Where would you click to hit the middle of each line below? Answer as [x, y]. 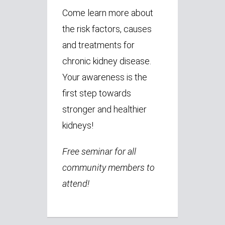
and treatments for [98, 45]
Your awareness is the [105, 77]
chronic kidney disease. [107, 61]
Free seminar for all [99, 152]
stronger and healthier [104, 109]
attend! [76, 184]
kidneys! [78, 126]
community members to [108, 168]
